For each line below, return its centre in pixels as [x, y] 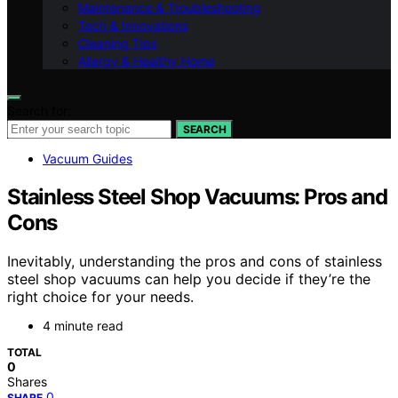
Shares [27, 382]
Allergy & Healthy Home [147, 60]
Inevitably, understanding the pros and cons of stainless [195, 262]
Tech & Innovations [133, 25]
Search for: [39, 110]
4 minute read [83, 326]
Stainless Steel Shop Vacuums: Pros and [197, 196]
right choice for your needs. [100, 297]
